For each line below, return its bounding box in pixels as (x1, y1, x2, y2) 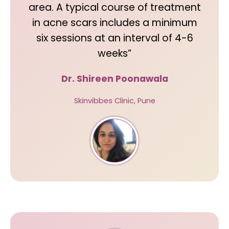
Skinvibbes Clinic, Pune (74, 96, 155, 106)
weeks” (98, 47, 131, 60)
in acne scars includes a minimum (32, 16, 197, 30)
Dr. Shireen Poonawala (61, 73, 168, 85)
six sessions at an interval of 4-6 (36, 31, 193, 45)
